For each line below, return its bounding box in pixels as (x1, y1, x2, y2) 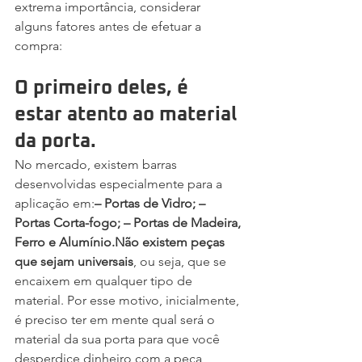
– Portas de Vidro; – (95, 195, 208, 211)
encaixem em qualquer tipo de (15, 272, 196, 288)
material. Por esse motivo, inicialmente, (15, 292, 242, 308)
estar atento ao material (15, 104, 242, 124)
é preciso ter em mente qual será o (15, 311, 218, 327)
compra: (15, 37, 62, 53)
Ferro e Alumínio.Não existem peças (15, 234, 228, 250)
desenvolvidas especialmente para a (15, 175, 225, 192)
